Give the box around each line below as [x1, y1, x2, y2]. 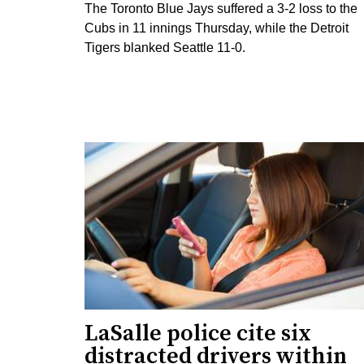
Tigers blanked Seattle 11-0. [84, 40, 245, 54]
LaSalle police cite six [84, 318, 311, 348]
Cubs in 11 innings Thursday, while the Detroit [84, 20, 349, 35]
